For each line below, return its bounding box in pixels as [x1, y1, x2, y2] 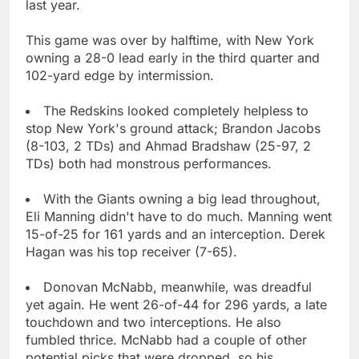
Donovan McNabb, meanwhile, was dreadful [43, 278, 312, 295]
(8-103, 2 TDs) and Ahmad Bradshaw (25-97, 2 [26, 137, 311, 154]
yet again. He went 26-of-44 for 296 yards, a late [26, 296, 327, 313]
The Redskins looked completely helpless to [43, 102, 309, 119]
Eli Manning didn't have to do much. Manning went [26, 208, 332, 224]
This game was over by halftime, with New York [26, 31, 314, 48]
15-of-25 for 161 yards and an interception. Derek [26, 225, 325, 242]
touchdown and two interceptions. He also [26, 313, 281, 330]
